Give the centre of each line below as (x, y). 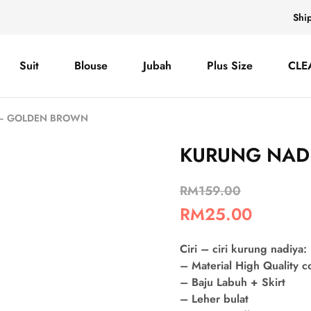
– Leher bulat (214, 299)
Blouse (91, 66)
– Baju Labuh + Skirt (232, 282)
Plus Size (229, 66)
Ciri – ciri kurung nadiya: (243, 249)
